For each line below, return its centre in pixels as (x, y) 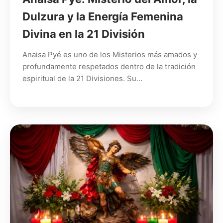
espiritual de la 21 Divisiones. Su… (82, 78)
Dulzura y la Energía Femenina (103, 16)
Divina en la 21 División (84, 34)
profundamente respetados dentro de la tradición (109, 66)
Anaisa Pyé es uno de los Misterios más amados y (110, 54)
